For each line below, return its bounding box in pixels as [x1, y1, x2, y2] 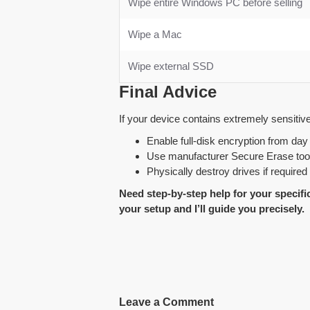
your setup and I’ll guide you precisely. [119, 202, 304, 215]
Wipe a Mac [128, 28, 182, 40]
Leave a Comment [119, 295, 214, 308]
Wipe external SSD [128, 60, 214, 72]
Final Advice [119, 82, 217, 101]
